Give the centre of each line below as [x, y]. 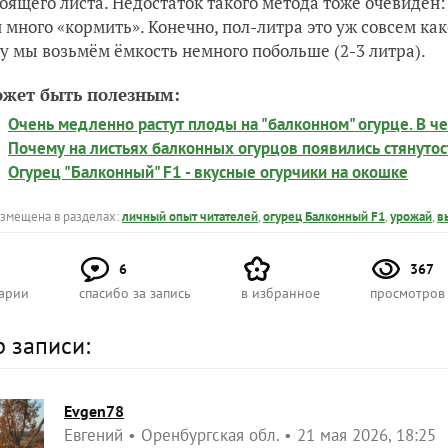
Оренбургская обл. [210, 434]
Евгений [93, 434]
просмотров [407, 292]
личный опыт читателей [190, 216]
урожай [411, 216]
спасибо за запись [135, 292]
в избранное [280, 292]
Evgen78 [94, 410]
